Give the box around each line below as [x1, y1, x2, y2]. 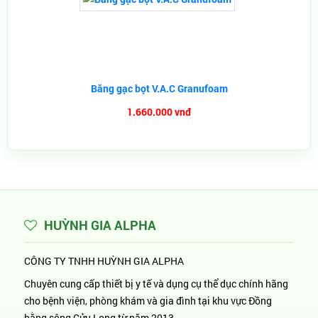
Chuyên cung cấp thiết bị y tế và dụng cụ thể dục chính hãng [24, 277, 288, 290]
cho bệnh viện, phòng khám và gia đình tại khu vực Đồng [24, 294, 272, 307]
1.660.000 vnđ [127, 105, 191, 119]
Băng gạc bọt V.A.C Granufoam [90, 82, 228, 95]
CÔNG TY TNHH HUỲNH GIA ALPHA [24, 254, 184, 268]
